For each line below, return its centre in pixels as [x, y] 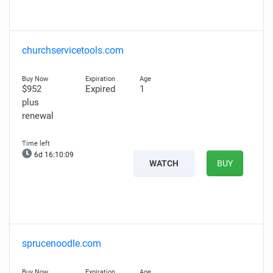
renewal [38, 116]
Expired [100, 89]
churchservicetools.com [73, 50]
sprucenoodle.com [62, 243]
